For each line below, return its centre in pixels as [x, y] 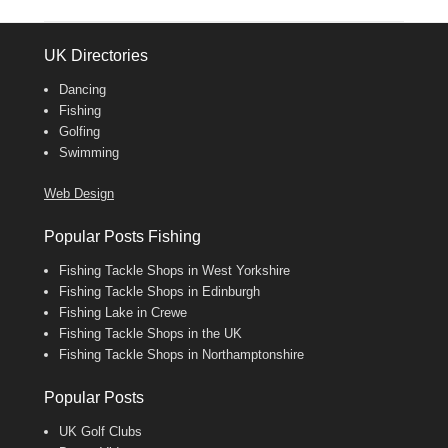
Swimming [89, 153]
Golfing [79, 132]
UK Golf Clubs [100, 432]
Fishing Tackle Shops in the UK [150, 334]
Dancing [82, 90]
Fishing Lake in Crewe [123, 313]
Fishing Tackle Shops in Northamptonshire [181, 355]
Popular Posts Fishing [122, 237]
